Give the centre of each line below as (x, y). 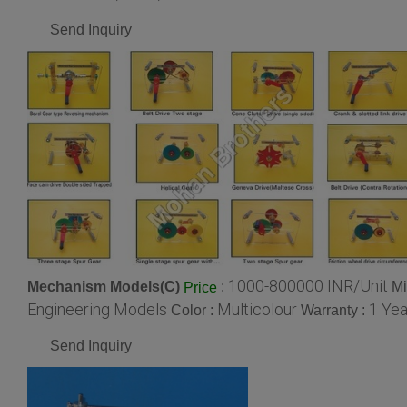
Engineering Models (97, 309)
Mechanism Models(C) (104, 286)
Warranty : (335, 310)
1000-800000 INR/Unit (308, 285)
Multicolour (257, 309)
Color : (194, 310)
